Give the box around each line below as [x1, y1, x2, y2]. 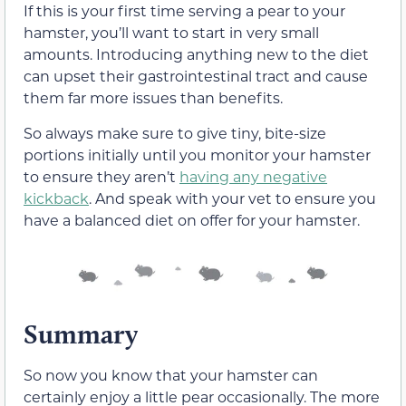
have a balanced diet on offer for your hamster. [24, 209, 360, 229]
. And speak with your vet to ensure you [89, 188, 376, 208]
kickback [24, 188, 89, 208]
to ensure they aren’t [24, 166, 179, 186]
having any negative [179, 166, 327, 186]
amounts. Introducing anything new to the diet [24, 44, 369, 64]
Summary [24, 317, 138, 351]
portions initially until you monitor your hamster [24, 144, 371, 164]
